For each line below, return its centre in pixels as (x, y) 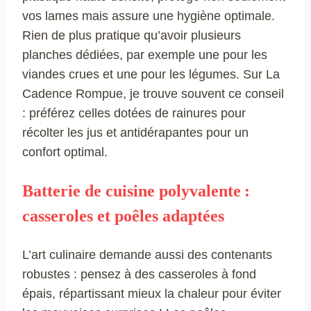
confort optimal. (65, 152)
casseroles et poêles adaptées (123, 216)
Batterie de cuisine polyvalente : (136, 191)
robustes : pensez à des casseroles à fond (139, 274)
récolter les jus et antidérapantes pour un (135, 132)
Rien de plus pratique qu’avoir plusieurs (132, 35)
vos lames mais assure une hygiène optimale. (149, 16)
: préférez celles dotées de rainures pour (134, 113)
